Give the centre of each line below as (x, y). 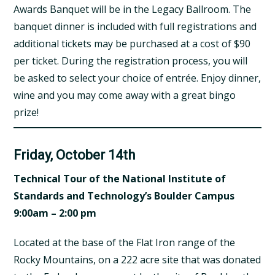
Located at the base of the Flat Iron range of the (125, 242)
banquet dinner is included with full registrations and (135, 26)
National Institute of (174, 178)
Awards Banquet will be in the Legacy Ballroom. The (133, 9)
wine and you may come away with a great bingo (125, 95)
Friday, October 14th (75, 155)
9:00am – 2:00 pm (55, 213)
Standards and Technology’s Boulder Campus (124, 196)
